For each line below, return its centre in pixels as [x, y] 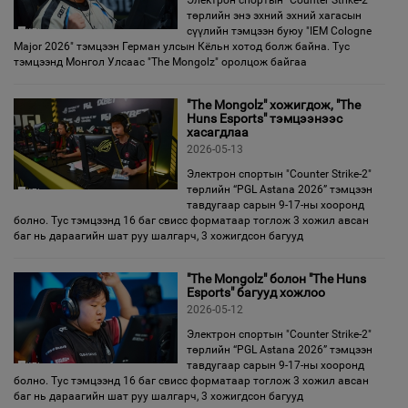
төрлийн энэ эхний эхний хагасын [274, 15]
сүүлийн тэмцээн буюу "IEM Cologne [279, 31]
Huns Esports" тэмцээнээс [265, 118]
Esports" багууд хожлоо [256, 292]
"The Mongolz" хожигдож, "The [274, 105]
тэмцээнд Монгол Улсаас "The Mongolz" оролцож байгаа [160, 62]
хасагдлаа [218, 132]
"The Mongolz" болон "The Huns [276, 279]
